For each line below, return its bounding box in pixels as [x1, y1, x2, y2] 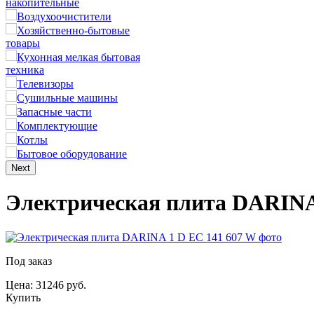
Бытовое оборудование [17, 148, 127, 160]
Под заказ [6, 254, 52, 267]
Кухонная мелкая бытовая [17, 51, 140, 63]
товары [6, 37, 40, 49]
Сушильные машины [17, 92, 118, 104]
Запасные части [17, 106, 92, 118]
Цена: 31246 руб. [6, 278, 86, 291]
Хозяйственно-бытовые [17, 25, 130, 36]
